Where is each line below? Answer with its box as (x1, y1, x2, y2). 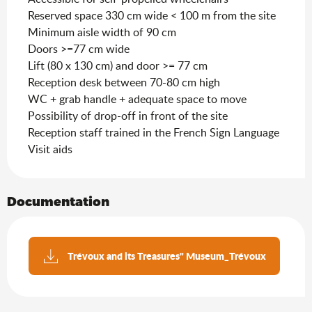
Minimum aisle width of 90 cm (28, 24, 176, 40)
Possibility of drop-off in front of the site (28, 107, 228, 123)
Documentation (7, 193, 109, 208)
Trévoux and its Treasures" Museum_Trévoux (68, 249, 266, 264)
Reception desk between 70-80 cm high (28, 74, 220, 90)
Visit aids (28, 141, 72, 157)
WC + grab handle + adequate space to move (28, 91, 247, 107)
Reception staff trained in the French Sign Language (28, 124, 279, 140)
